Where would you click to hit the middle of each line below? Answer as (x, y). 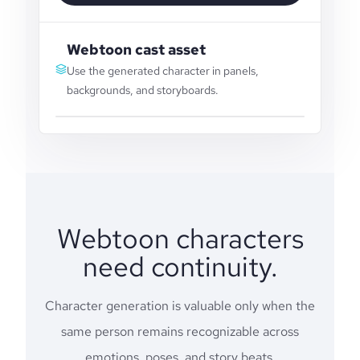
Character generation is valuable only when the (180, 306)
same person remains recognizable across (180, 331)
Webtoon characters (180, 238)
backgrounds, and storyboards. (142, 90)
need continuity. (180, 266)
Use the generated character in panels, (162, 71)
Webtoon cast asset (136, 49)
